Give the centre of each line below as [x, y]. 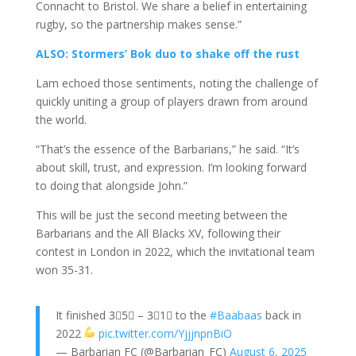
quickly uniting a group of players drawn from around [171, 102]
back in [281, 315]
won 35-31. [64, 270]
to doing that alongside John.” [111, 186]
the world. [61, 120]
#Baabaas [236, 315]
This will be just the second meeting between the [161, 215]
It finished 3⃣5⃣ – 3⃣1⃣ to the [132, 315]
